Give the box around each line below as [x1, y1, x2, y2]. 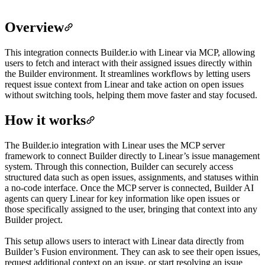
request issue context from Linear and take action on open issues [5, 79, 244, 89]
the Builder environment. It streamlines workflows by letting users [5, 68, 250, 79]
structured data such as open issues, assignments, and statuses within [5, 172, 258, 182]
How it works [5, 112, 86, 128]
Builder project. [5, 214, 63, 225]
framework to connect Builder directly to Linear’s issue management [5, 150, 260, 161]
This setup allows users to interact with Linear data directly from [5, 235, 244, 246]
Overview [5, 20, 64, 35]
